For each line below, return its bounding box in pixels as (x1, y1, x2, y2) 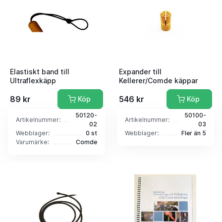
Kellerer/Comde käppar (119, 76, 198, 85)
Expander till (119, 67, 162, 76)
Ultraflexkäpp (10, 76, 56, 85)
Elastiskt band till (10, 67, 69, 76)
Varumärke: (16, 138, 49, 146)
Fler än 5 (181, 129, 206, 137)
